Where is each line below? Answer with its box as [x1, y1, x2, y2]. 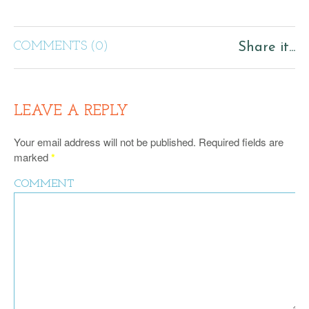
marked [14, 150, 51, 164]
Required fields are [196, 134, 283, 149]
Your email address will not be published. [14, 134, 196, 149]
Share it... [238, 41, 295, 54]
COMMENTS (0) [14, 40, 108, 53]
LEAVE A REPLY [14, 103, 128, 119]
